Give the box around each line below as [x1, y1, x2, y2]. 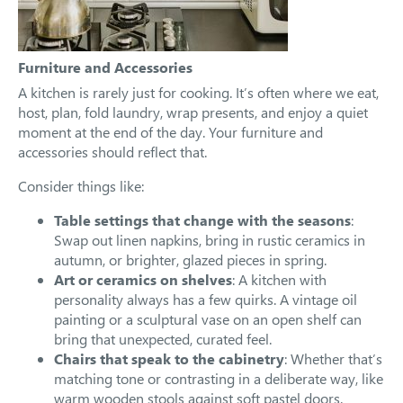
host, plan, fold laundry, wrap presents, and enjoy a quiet [18, 103, 368, 121]
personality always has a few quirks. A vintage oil [54, 290, 357, 309]
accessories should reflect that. [18, 142, 207, 161]
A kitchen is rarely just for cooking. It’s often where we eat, [18, 83, 379, 102]
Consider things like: [18, 176, 144, 195]
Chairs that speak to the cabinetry [54, 349, 284, 368]
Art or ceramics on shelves [54, 270, 232, 289]
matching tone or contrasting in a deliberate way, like [54, 369, 383, 388]
